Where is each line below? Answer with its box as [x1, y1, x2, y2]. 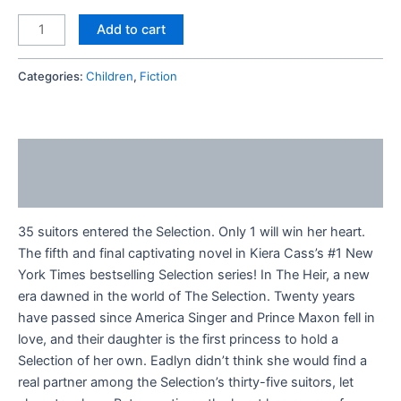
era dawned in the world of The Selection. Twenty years [18, 287, 355, 304]
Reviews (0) [18, 182, 95, 199]
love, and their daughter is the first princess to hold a [18, 330, 338, 347]
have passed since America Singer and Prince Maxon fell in [18, 309, 375, 326]
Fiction [140, 68, 177, 83]
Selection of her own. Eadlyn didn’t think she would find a [18, 352, 367, 369]
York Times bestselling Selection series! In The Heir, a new [18, 266, 370, 283]
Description [18, 148, 93, 165]
